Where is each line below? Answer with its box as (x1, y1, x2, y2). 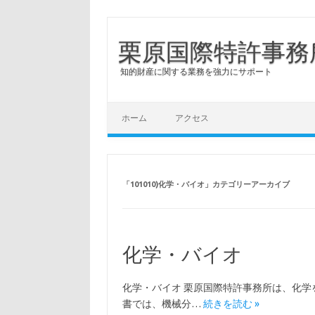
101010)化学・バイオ (129, 180, 205, 188)
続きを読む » (202, 298, 259, 309)
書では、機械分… (122, 298, 203, 309)
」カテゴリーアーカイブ (204, 180, 290, 188)
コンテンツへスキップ (108, 101, 206, 112)
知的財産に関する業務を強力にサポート (120, 67, 272, 76)
